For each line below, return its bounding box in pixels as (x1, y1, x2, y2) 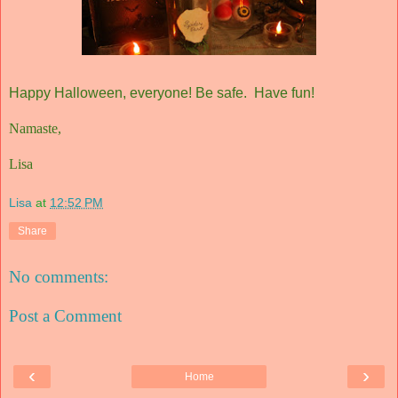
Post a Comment (9, 306, 122, 325)
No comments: (9, 267, 108, 287)
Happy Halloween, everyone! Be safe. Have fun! (9, 84, 314, 100)
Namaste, (9, 120, 61, 136)
